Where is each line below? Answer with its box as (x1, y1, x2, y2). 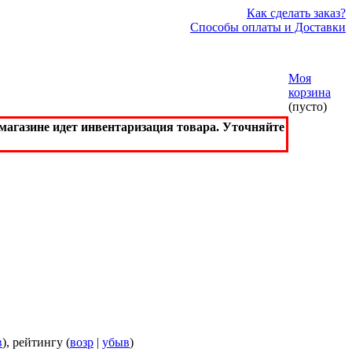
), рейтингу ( (2, 335, 70, 350)
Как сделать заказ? (247, 6, 346, 20)
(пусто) (288, 100, 327, 113)
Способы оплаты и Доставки (190, 20, 346, 34)
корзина (288, 86, 331, 99)
